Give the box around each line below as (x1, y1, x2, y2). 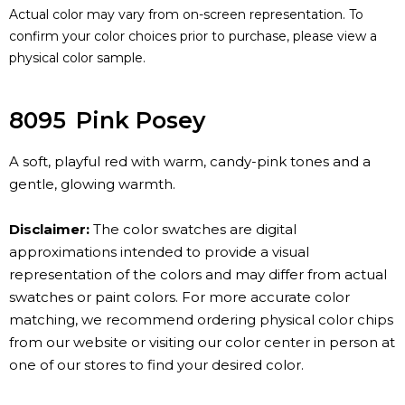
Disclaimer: (9, 221, 89, 239)
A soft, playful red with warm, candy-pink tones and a (9, 153, 371, 171)
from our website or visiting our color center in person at (9, 334, 395, 352)
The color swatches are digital (89, 221, 297, 239)
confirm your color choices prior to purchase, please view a (9, 28, 377, 45)
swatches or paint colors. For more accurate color (9, 288, 350, 306)
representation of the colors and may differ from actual (9, 266, 387, 284)
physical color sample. (9, 50, 146, 67)
